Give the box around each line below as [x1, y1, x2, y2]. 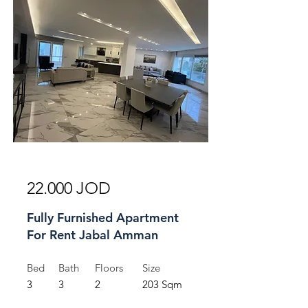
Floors [95, 261, 123, 274]
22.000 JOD [27, 178, 111, 198]
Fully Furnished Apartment [27, 210, 179, 225]
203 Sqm [142, 278, 182, 291]
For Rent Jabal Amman [27, 227, 158, 243]
